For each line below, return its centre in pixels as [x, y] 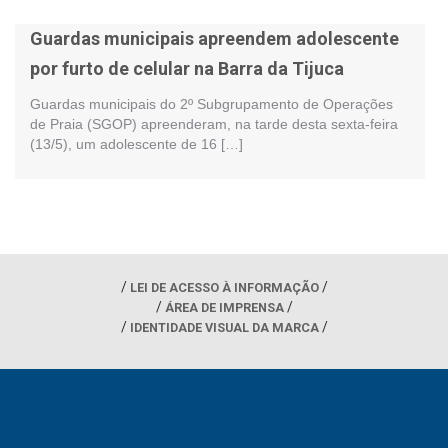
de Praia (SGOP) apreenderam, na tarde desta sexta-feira [214, 124]
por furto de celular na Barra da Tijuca [187, 68]
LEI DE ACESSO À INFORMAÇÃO [224, 287]
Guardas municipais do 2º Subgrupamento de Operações [211, 104]
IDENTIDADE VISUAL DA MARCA [224, 327]
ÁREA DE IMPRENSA [224, 307]
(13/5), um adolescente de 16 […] [136, 144]
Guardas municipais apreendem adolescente [214, 38]
